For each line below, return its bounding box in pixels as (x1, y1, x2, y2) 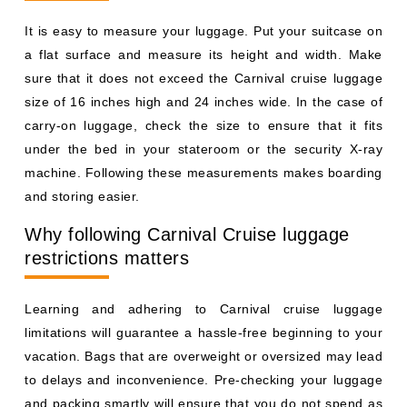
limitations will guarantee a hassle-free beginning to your (25, 324, 382, 340)
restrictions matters (25, 247, 189, 268)
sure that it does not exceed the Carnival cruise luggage (25, 70, 382, 85)
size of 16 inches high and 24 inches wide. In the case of (25, 94, 382, 109)
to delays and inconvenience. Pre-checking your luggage (25, 372, 382, 387)
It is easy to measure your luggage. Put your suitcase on (25, 23, 382, 38)
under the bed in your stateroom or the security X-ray (25, 141, 382, 156)
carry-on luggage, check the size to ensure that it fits (25, 117, 382, 133)
